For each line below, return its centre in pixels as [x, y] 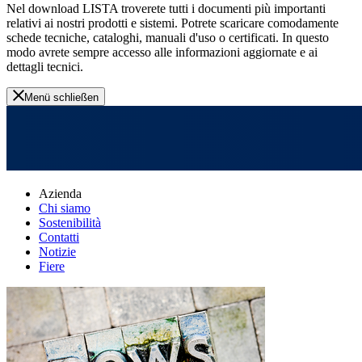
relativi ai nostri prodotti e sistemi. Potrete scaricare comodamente [173, 23]
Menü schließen [61, 97]
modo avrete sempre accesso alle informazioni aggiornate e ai [162, 52]
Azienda [60, 193]
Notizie [57, 251]
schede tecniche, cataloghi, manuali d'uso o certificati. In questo [168, 37]
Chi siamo [65, 208]
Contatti [59, 237]
